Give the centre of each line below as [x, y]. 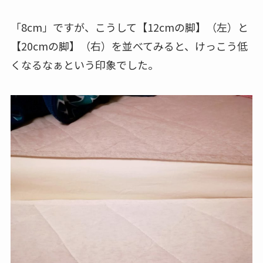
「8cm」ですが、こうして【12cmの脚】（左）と [129, 27]
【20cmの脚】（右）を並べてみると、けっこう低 [129, 45]
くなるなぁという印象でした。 [84, 64]
